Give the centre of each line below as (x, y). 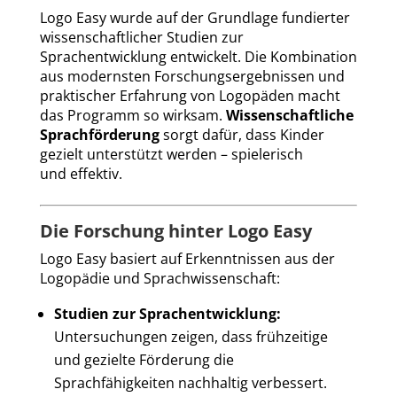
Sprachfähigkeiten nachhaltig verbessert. (190, 382)
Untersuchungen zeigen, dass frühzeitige (191, 336)
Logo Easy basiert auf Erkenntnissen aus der (187, 258)
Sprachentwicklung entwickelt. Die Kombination (198, 56)
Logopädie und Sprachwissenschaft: (160, 278)
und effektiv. (81, 173)
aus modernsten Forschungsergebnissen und (192, 76)
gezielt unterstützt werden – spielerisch (171, 154)
